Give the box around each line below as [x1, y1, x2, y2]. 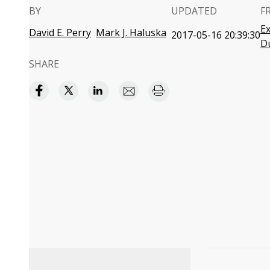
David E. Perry [29, 26, 91, 39]
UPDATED [171, 4, 217, 17]
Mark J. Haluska [96, 26, 166, 39]
